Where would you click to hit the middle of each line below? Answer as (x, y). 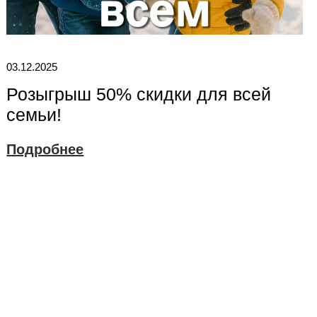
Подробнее (45, 150)
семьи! (34, 115)
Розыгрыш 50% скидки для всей (139, 94)
